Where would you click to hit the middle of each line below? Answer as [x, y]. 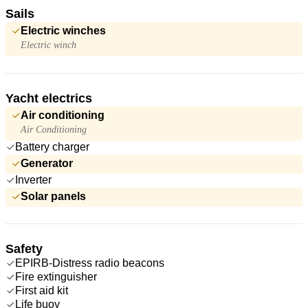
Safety [24, 249]
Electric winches [63, 30]
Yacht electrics [49, 98]
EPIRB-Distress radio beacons [90, 263]
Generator [47, 163]
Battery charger [52, 146]
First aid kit [42, 290]
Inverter [33, 179]
